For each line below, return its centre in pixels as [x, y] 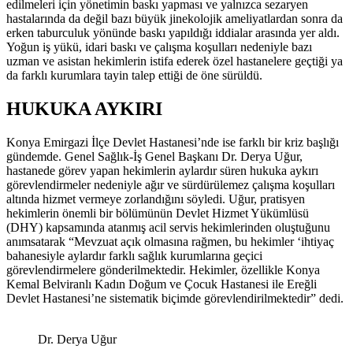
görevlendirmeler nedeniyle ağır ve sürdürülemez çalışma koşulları [171, 185]
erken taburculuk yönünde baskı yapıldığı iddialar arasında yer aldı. [173, 33]
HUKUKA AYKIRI [84, 109]
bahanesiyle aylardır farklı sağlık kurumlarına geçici [134, 256]
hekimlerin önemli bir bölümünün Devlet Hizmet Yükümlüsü [158, 214]
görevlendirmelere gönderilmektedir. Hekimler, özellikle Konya [163, 270]
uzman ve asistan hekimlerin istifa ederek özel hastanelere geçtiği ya [175, 61]
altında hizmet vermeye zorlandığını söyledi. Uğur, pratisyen [156, 199]
